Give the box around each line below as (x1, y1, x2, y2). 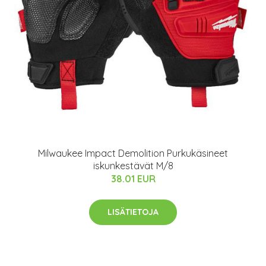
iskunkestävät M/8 (93, 159, 173, 172)
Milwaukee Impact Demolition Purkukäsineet (38, 147, 228, 159)
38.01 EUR (110, 172, 156, 185)
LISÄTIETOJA (107, 206, 159, 217)
